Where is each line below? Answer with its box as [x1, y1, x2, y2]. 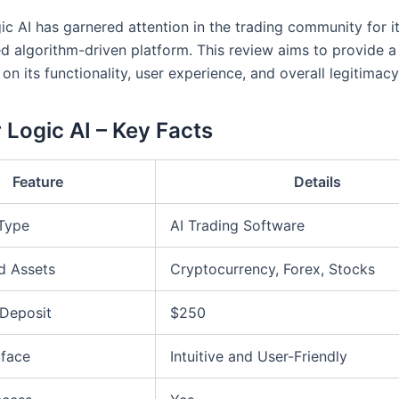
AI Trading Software [170, 216, 305, 235]
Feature [12, 173, 63, 191]
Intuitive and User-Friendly [170, 347, 347, 366]
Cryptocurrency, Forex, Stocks [170, 260, 375, 279]
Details [294, 173, 341, 191]
